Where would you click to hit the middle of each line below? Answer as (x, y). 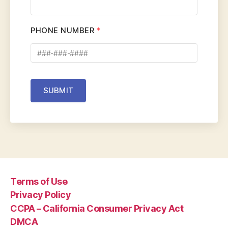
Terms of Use (39, 181)
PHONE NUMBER (64, 30)
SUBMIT (58, 90)
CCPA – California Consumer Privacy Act (97, 208)
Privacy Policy (41, 195)
